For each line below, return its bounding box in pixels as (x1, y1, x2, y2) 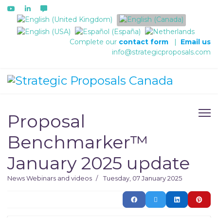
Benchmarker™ (7, 131, 148, 153)
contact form (119, 37, 168, 46)
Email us (181, 37, 211, 46)
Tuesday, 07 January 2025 (103, 174, 182, 182)
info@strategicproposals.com (112, 47, 211, 56)
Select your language (17, 14, 89, 23)
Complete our (70, 37, 119, 46)
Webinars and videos (26, 174, 92, 182)
